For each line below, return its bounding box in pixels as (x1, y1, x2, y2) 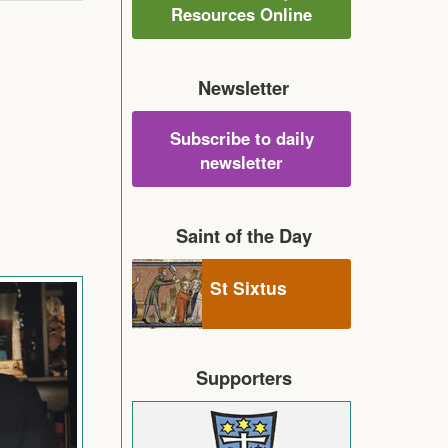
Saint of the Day (175, 221, 312, 249)
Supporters (195, 363, 292, 391)
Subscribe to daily (169, 125, 314, 150)
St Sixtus (210, 274, 287, 300)
